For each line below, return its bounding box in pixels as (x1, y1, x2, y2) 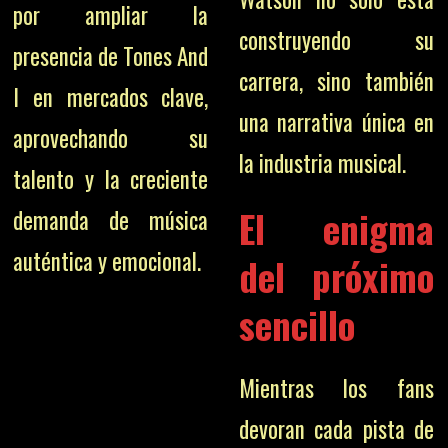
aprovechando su (13, 121, 209, 155)
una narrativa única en (238, 105, 434, 139)
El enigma (238, 200, 434, 256)
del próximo (238, 248, 434, 304)
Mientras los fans (238, 371, 434, 405)
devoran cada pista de (238, 412, 434, 446)
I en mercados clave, (13, 80, 209, 114)
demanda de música (13, 203, 209, 237)
